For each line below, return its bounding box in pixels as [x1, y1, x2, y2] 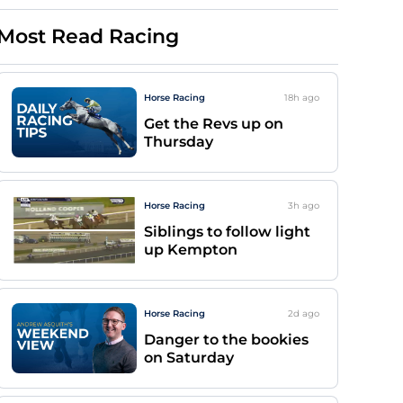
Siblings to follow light [144, 223, 310, 240]
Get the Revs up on [144, 115, 283, 132]
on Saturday [144, 349, 234, 366]
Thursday [144, 133, 213, 150]
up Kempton [144, 241, 237, 258]
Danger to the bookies [144, 331, 309, 348]
